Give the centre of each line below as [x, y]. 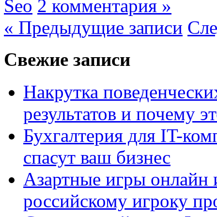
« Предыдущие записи [93, 27]
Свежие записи [67, 60]
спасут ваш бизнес [97, 157]
